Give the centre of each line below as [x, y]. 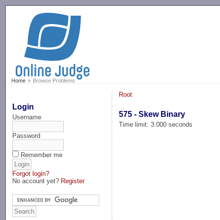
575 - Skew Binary [152, 114]
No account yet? [37, 181]
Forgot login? [31, 173]
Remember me [42, 155]
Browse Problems [53, 81]
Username [27, 117]
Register [73, 181]
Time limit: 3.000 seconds [156, 124]
